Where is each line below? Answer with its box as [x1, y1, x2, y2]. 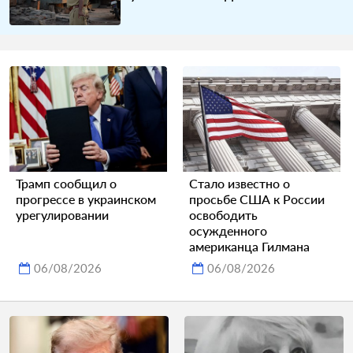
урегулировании [16, 206, 109, 222]
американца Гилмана [189, 238, 310, 254]
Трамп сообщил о [16, 175, 117, 191]
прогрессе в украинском [16, 191, 156, 206]
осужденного [189, 222, 267, 238]
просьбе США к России [189, 191, 325, 206]
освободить [189, 206, 258, 222]
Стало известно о [189, 175, 290, 191]
